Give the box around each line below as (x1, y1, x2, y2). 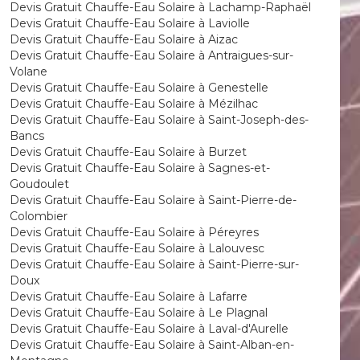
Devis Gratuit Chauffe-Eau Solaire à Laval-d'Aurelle (9, 321, 288, 336)
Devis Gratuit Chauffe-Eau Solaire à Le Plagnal (9, 305, 268, 320)
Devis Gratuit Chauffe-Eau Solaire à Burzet (9, 145, 247, 159)
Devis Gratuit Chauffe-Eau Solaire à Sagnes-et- (9, 161, 270, 175)
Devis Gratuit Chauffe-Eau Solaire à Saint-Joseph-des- (9, 112, 309, 127)
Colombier (9, 209, 67, 223)
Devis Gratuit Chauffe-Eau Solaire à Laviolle (9, 16, 250, 31)
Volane (9, 64, 47, 79)
